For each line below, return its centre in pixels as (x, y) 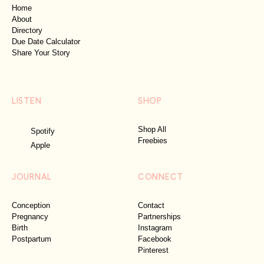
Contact (151, 206)
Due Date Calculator (46, 42)
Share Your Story (41, 53)
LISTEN (27, 100)
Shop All (152, 130)
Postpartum (32, 239)
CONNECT (161, 176)
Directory (27, 31)
